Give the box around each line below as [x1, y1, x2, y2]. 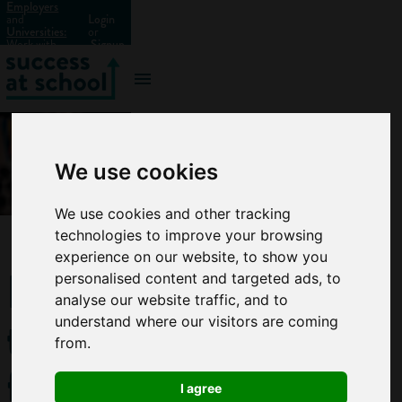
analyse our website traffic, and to [55, 290, 289, 309]
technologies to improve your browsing [55, 225, 324, 244]
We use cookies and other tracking [55, 204, 292, 223]
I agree [180, 380, 222, 396]
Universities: [6, 22, 67, 40]
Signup [90, 35, 125, 53]
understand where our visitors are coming [55, 311, 339, 330]
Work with [6, 35, 57, 53]
